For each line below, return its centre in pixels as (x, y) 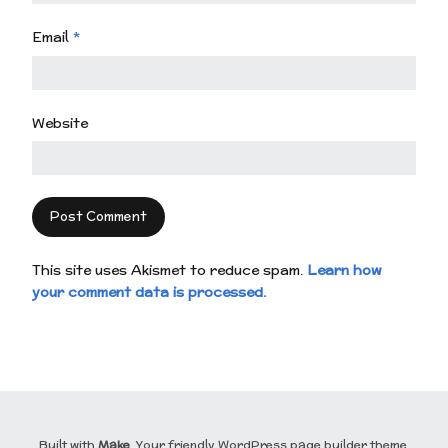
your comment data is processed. (149, 292)
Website (60, 122)
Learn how (344, 270)
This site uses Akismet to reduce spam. (169, 270)
